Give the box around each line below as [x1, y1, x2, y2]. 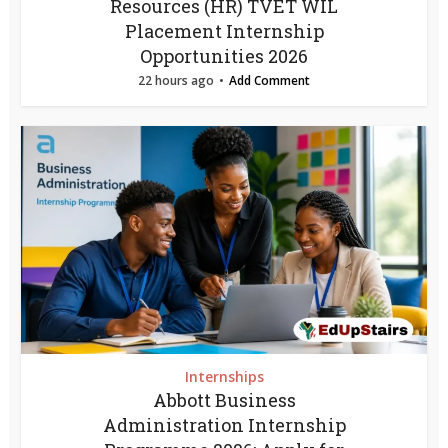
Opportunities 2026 [140, 43, 308, 68]
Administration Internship [102, 412, 346, 437]
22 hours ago [138, 71, 214, 89]
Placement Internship [124, 18, 324, 43]
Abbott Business [152, 387, 296, 412]
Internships [184, 366, 264, 386]
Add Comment [229, 71, 310, 89]
